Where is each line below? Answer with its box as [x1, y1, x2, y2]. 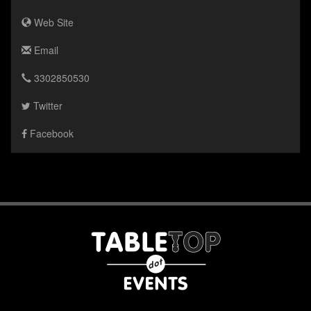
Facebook [27, 126, 74, 141]
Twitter [31, 99, 62, 113]
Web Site [31, 15, 74, 30]
